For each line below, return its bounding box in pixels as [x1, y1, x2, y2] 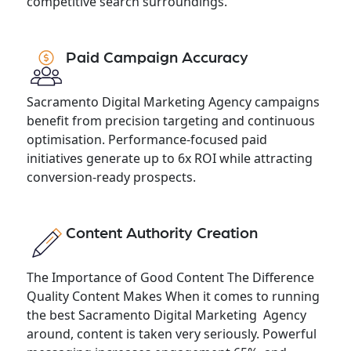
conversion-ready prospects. [26, 168, 196, 186]
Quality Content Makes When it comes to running [26, 287, 320, 305]
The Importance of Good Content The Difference [26, 268, 314, 286]
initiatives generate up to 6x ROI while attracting [26, 149, 313, 167]
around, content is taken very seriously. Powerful [26, 324, 323, 342]
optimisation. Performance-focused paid [26, 130, 267, 148]
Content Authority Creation [65, 225, 258, 241]
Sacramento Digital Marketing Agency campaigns [26, 92, 320, 110]
